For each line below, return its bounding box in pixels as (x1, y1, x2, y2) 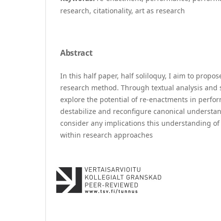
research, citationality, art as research (60, 5, 185, 15)
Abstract (60, 47, 93, 58)
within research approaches (60, 130, 153, 140)
